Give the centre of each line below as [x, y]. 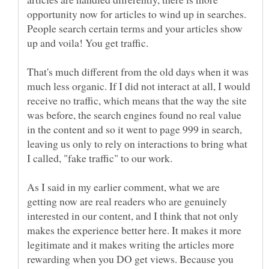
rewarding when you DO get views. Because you [130, 258]
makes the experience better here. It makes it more [134, 230]
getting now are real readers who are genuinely [127, 201]
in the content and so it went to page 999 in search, [134, 129]
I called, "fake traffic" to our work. [100, 158]
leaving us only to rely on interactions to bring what [137, 143]
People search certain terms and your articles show [135, 28]
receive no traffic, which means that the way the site [137, 100]
